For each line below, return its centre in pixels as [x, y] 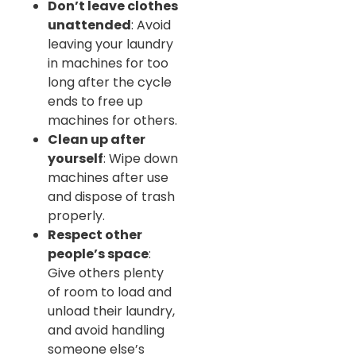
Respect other [95, 234]
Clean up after [97, 139]
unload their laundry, [111, 311]
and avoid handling [106, 330]
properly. [76, 215]
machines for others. [112, 120]
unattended [89, 25]
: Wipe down [141, 158]
